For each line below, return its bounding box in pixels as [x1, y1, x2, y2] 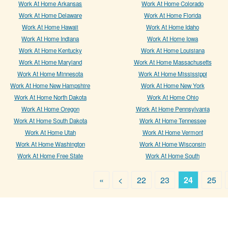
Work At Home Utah [24, 128, 76, 137]
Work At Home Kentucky [18, 46, 82, 55]
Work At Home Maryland [18, 58, 82, 67]
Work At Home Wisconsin [139, 140, 206, 149]
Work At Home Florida [144, 11, 202, 20]
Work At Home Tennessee [139, 117, 206, 125]
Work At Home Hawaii [22, 23, 79, 32]
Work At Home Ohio [147, 93, 198, 102]
